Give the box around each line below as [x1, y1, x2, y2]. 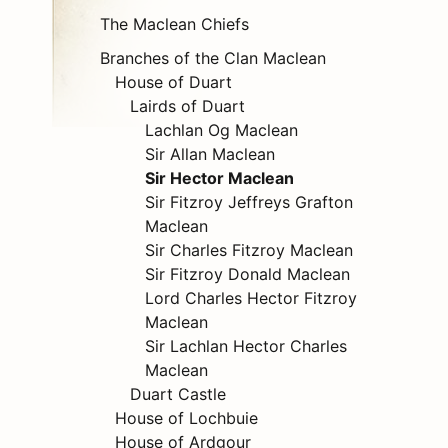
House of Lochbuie [115, 408, 258, 429]
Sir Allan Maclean [145, 144, 275, 165]
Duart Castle [130, 384, 226, 405]
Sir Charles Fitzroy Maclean [145, 240, 353, 261]
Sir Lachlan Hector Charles [145, 336, 347, 357]
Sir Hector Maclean [145, 168, 294, 189]
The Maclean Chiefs [100, 14, 249, 35]
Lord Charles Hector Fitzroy [145, 288, 357, 309]
